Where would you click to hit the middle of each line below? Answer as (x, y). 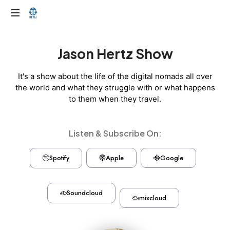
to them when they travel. (115, 99)
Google (172, 158)
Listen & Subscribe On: (115, 133)
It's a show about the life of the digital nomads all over (115, 76)
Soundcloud (84, 193)
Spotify (59, 158)
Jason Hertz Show (115, 53)
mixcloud (152, 198)
